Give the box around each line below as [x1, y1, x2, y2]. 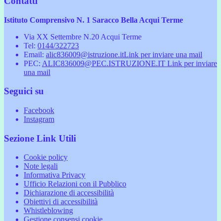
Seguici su [4, 86, 44, 97]
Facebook [24, 106, 54, 114]
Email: [24, 50, 46, 59]
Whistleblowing [24, 206, 73, 215]
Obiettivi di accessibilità [24, 197, 98, 206]
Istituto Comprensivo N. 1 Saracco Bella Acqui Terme [4, 15, 183, 24]
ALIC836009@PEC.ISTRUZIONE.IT [42, 59, 167, 68]
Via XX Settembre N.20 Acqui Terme [24, 32, 142, 41]
